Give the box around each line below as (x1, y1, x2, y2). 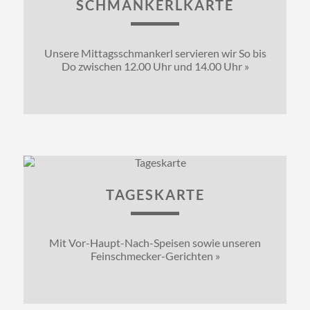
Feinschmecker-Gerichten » (90, 248, 220, 262)
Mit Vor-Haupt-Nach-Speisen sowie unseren (49, 235, 261, 249)
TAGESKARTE (105, 185, 205, 203)
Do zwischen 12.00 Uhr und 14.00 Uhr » (61, 59, 249, 73)
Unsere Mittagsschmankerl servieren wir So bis (44, 46, 266, 60)
